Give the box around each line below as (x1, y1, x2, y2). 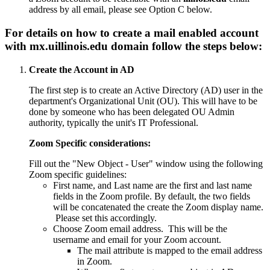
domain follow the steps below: (108, 39, 262, 52)
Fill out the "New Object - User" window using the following (29, 158, 263, 169)
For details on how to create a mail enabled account (5, 26, 259, 39)
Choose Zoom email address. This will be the (53, 223, 227, 234)
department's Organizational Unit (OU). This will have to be (29, 95, 257, 106)
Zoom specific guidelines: (29, 169, 129, 180)
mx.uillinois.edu (30, 39, 108, 52)
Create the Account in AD (29, 64, 134, 75)
